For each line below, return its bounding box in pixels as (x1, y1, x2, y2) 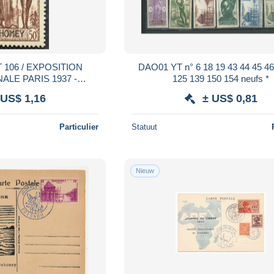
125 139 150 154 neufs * (172, 73, 270, 84)
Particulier (59, 122, 99, 131)
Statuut (131, 122, 158, 131)
